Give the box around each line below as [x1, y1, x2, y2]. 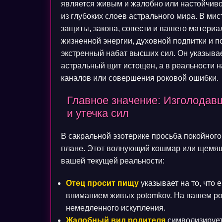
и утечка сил [67, 107, 129, 119]
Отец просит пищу [66, 179, 139, 187]
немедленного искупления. [66, 204, 166, 212]
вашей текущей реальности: [61, 157, 165, 165]
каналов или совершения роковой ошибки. [61, 74, 219, 82]
